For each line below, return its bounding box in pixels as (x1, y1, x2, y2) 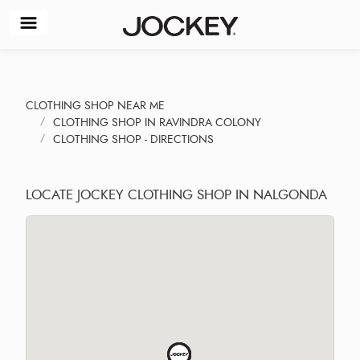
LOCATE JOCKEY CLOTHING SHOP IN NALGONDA (26, 184, 327, 204)
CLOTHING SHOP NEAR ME (26, 97, 165, 113)
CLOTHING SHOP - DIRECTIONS (53, 131, 214, 147)
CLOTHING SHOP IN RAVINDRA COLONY (53, 114, 261, 130)
